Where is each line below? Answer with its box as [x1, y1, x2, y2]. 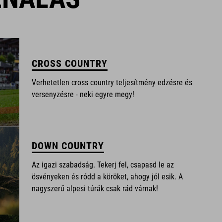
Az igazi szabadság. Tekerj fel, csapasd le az [32, 160, 174, 169]
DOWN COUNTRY [32, 140, 105, 152]
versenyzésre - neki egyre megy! [32, 90, 135, 99]
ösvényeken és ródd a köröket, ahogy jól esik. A [32, 172, 183, 181]
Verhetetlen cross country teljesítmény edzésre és [32, 78, 193, 87]
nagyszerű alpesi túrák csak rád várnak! [32, 184, 159, 193]
